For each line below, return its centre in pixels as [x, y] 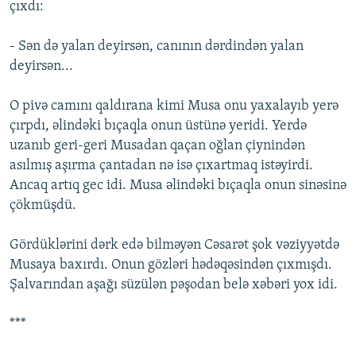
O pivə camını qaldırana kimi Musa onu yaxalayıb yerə [174, 106]
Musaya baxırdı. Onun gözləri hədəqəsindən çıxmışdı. [171, 265]
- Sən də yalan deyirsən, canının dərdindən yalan [157, 47]
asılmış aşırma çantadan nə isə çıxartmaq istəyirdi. [161, 166]
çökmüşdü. [43, 206]
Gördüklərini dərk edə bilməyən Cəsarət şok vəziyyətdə [174, 246]
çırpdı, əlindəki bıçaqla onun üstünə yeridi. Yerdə [158, 126]
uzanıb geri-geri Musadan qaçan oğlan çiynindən [157, 146]
